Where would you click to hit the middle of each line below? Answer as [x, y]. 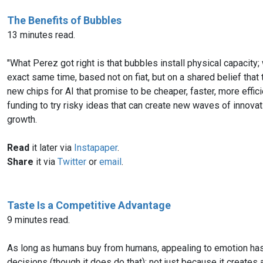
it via [45, 161]
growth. [22, 119]
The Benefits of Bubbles [64, 20]
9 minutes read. [38, 220]
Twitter [72, 161]
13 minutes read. [41, 35]
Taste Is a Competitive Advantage [89, 205]
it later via [52, 147]
